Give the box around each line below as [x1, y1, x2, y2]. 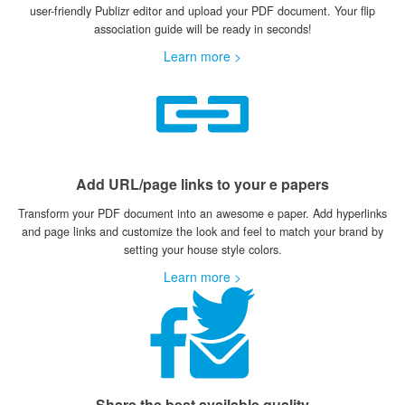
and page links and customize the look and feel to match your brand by [22, 223, 383, 240]
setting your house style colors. [123, 241, 282, 258]
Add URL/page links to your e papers [76, 174, 329, 194]
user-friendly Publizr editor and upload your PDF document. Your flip [30, 3, 375, 19]
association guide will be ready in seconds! [93, 21, 312, 37]
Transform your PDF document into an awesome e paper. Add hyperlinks [18, 205, 387, 221]
